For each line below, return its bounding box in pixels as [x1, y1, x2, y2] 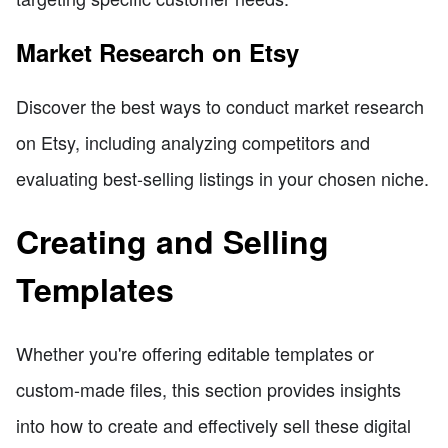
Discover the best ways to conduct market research [16, 92, 424, 119]
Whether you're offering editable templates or [16, 339, 374, 366]
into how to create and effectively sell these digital [16, 411, 411, 438]
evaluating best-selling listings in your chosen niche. [16, 164, 429, 191]
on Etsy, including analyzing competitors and [16, 128, 370, 155]
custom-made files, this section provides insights [16, 375, 401, 402]
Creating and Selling [16, 218, 329, 265]
